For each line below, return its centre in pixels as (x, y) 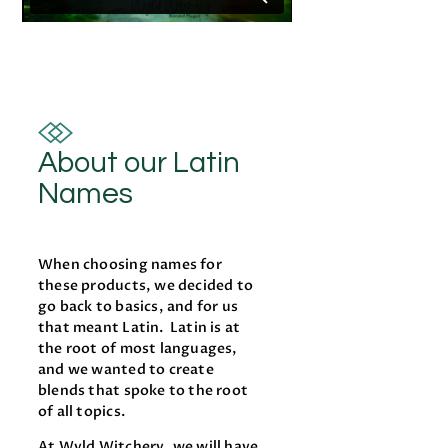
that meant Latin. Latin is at (139, 328)
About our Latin (139, 163)
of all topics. (85, 412)
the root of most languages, (138, 349)
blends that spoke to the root (143, 391)
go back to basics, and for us (138, 307)
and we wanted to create (126, 370)
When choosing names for (130, 265)
